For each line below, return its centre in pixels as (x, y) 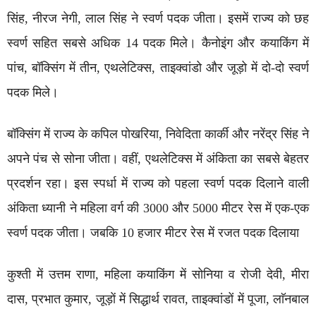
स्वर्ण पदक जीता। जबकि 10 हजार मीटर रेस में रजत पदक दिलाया (153, 233)
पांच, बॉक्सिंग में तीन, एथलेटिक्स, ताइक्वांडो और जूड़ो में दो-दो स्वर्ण (158, 68)
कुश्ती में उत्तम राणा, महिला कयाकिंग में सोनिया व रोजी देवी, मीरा (158, 274)
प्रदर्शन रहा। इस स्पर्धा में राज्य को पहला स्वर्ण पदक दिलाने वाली (158, 183)
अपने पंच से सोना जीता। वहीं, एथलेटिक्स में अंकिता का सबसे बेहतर (158, 159)
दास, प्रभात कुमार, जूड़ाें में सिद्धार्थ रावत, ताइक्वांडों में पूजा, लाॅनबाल (158, 299)
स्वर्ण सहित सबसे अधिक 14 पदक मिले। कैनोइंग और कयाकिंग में (158, 43)
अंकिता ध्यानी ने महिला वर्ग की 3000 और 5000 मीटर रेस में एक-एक (158, 208)
